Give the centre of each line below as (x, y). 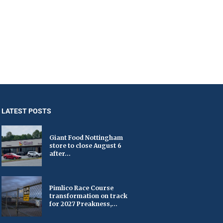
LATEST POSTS (26, 111)
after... (60, 153)
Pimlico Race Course (81, 188)
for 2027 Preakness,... (83, 204)
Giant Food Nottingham (86, 137)
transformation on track (88, 196)
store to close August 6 (85, 145)
